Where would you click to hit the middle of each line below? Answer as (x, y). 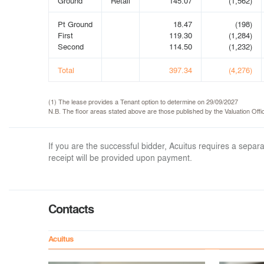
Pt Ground (75, 24)
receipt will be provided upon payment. (120, 157)
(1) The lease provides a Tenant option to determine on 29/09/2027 (143, 101)
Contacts (71, 209)
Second (71, 46)
